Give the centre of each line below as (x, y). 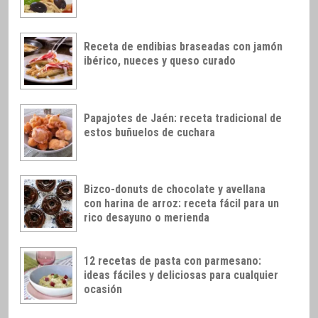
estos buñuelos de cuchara (149, 132)
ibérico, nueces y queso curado (160, 60)
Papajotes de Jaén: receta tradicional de (183, 118)
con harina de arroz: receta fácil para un (181, 204)
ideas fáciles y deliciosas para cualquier (181, 275)
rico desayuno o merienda (147, 218)
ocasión (103, 290)
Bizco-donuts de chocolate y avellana (175, 190)
